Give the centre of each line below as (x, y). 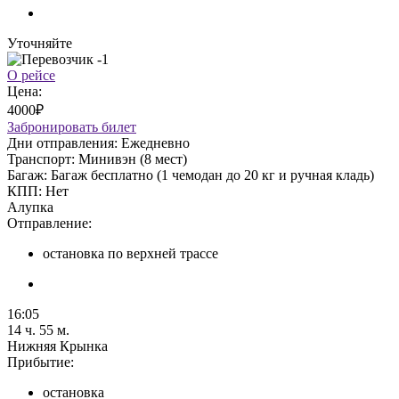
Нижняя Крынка (57, 346)
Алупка (30, 207)
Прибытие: (41, 362)
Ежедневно (155, 142)
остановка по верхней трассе (130, 253)
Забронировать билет (72, 126)
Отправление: (49, 223)
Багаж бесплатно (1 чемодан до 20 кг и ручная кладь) (212, 175)
